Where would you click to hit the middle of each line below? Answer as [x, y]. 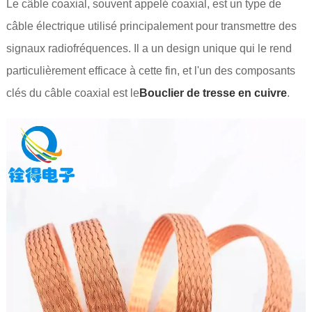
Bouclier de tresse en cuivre [213, 93]
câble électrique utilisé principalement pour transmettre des [151, 26]
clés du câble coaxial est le [72, 93]
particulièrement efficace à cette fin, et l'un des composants [150, 71]
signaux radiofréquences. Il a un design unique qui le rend [149, 49]
